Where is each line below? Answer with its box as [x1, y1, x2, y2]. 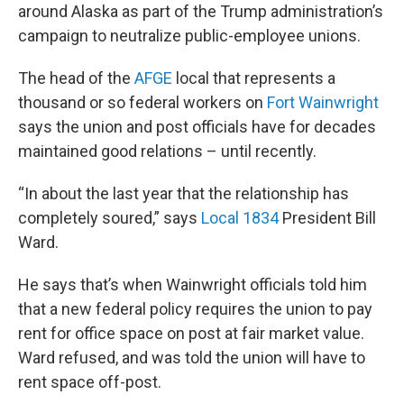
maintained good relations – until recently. [18, 142, 317, 161]
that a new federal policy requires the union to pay [18, 299, 372, 319]
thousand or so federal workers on [18, 93, 267, 113]
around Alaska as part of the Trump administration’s [18, 2, 383, 22]
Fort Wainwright [267, 93, 379, 113]
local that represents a [176, 69, 335, 88]
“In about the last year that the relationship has [18, 184, 349, 204]
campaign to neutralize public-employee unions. [18, 26, 361, 46]
